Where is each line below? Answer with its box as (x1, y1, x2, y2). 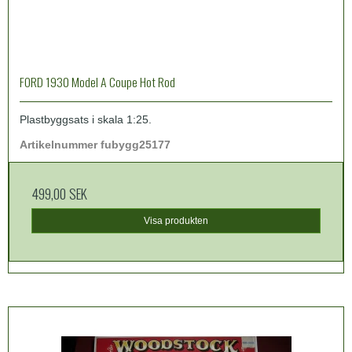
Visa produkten (144, 214, 208, 226)
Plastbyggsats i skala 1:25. (20, 112, 152, 126)
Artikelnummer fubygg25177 (20, 137, 170, 151)
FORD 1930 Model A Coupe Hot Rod (20, 71, 175, 91)
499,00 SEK (31, 182, 87, 203)
